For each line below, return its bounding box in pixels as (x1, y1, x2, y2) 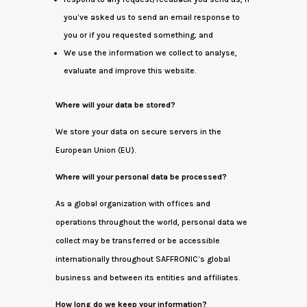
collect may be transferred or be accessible (55, 236, 220, 245)
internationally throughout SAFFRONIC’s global (55, 254, 230, 264)
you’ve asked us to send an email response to (63, 12, 240, 22)
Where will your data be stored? (55, 100, 175, 110)
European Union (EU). (55, 145, 136, 155)
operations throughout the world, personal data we (55, 217, 247, 227)
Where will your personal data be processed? (55, 172, 227, 182)
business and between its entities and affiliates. (55, 273, 240, 282)
